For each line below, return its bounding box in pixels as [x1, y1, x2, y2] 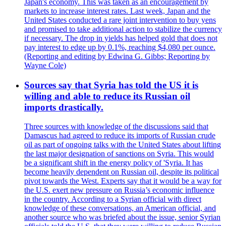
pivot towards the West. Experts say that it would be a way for [24, 177, 221, 186]
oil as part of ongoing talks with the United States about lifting [24, 140, 221, 149]
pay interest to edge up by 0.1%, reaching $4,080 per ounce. [24, 42, 215, 51]
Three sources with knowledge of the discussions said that [24, 122, 208, 131]
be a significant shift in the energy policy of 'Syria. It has [24, 158, 203, 167]
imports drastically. [24, 101, 103, 112]
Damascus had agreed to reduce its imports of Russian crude [24, 131, 215, 140]
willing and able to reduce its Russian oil [24, 90, 190, 101]
